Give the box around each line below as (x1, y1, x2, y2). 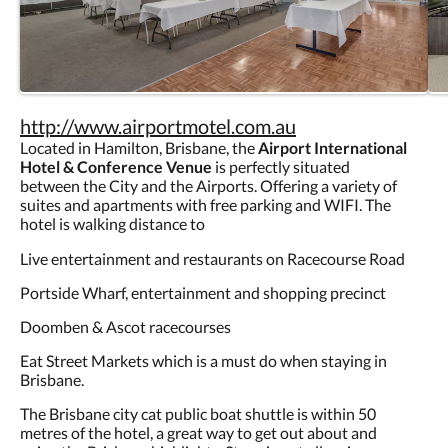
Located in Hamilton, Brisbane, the (20, 138, 255, 158)
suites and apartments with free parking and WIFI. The (20, 195, 391, 215)
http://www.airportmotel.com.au (20, 114, 296, 139)
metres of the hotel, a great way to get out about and (20, 423, 377, 443)
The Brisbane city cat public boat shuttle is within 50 (20, 404, 376, 424)
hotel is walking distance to (20, 214, 205, 234)
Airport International (255, 138, 407, 158)
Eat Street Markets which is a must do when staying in (20, 351, 387, 371)
